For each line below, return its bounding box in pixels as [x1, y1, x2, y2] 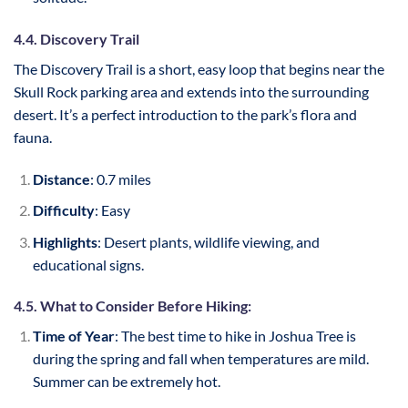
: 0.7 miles [89, 169, 151, 188]
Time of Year [32, 327, 115, 345]
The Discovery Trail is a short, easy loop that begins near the [14, 59, 384, 77]
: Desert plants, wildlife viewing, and [97, 232, 320, 250]
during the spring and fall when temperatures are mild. [32, 350, 369, 368]
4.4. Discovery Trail [14, 29, 139, 47]
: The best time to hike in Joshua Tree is [114, 327, 356, 345]
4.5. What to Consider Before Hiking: [14, 297, 251, 315]
